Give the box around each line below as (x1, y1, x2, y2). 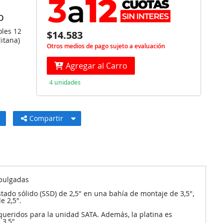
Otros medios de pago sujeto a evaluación (47, 42, 166, 50)
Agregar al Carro (66, 60, 128, 71)
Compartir (29, 113, 68, 123)
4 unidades (49, 78, 81, 87)
